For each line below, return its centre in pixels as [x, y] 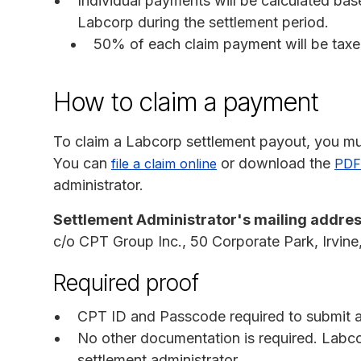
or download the [276, 163]
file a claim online [164, 163]
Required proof [126, 282]
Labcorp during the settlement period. [203, 22]
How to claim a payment [186, 102]
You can [82, 163]
